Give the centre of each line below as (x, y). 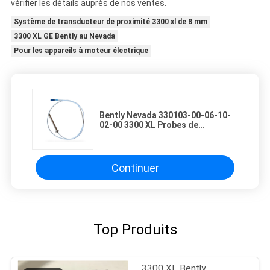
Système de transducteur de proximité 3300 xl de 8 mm (110, 22)
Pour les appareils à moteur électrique (81, 51)
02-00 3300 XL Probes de (149, 125)
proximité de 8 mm (136, 135)
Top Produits (135, 230)
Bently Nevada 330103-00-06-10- (165, 115)
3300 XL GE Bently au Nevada (64, 36)
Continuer (135, 168)
